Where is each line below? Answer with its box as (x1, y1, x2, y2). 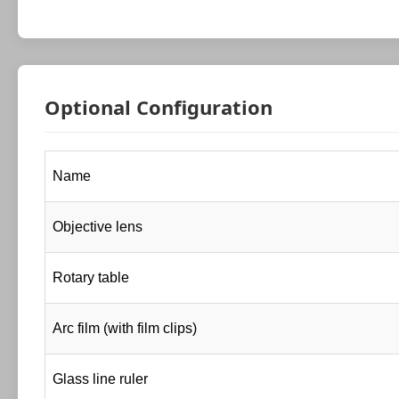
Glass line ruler (53, 371, 148, 387)
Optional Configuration (45, 94, 273, 121)
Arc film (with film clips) (53, 321, 197, 337)
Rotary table (53, 270, 129, 286)
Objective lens (53, 219, 142, 235)
